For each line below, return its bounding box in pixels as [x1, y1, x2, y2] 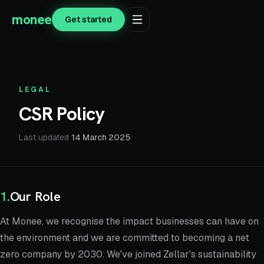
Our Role [9, 188, 61, 205]
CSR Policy [19, 101, 105, 126]
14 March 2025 [71, 132, 130, 143]
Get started [64, 14, 112, 25]
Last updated [19, 132, 71, 143]
